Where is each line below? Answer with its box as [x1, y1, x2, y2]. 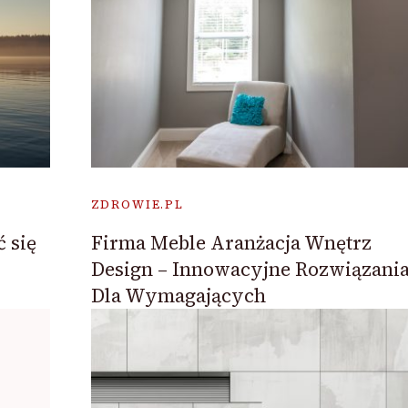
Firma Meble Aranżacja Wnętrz [90, 229, 372, 257]
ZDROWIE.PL [90, 197, 184, 213]
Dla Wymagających [90, 282, 266, 310]
